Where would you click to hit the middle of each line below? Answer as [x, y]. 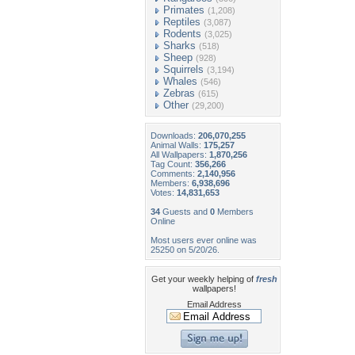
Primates [184, 10]
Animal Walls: [177, 145]
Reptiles [182, 22]
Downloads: [174, 136]
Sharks [179, 46]
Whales [180, 81]
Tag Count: [173, 164]
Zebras [179, 93]
